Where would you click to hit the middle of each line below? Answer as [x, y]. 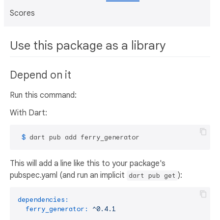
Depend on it [41, 75]
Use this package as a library [88, 46]
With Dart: [28, 113]
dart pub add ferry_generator [84, 137]
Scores [22, 13]
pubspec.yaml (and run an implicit [68, 176]
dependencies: [43, 200]
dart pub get [152, 176]
